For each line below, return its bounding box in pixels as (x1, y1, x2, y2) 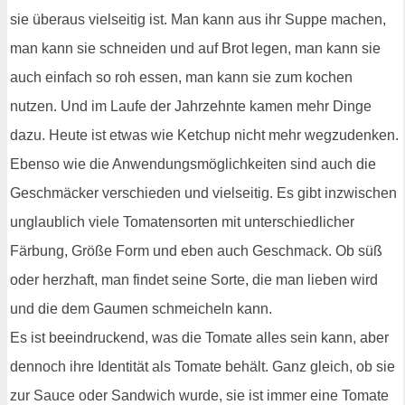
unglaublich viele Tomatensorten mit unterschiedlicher (10, 214, 354, 231)
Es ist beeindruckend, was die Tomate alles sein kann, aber (10, 330, 389, 346)
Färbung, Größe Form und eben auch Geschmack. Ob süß (10, 243, 382, 259)
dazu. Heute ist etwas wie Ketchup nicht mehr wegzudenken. (10, 127, 399, 144)
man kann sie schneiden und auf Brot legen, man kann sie (10, 41, 381, 57)
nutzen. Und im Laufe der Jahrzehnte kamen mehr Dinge (10, 99, 372, 115)
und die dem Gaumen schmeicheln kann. (10, 301, 272, 317)
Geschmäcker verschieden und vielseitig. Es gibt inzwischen (10, 185, 397, 202)
